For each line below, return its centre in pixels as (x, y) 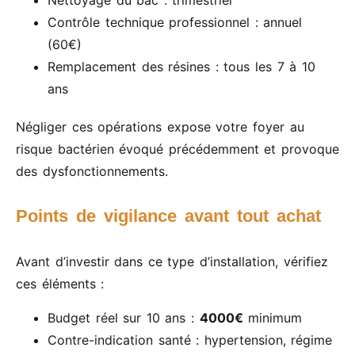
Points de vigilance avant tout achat (168, 216)
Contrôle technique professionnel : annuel (175, 23)
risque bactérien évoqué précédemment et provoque (177, 149)
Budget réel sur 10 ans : (124, 317)
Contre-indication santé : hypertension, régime (190, 340)
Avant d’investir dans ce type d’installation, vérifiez (172, 262)
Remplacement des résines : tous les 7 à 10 (181, 67)
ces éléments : (60, 284)
